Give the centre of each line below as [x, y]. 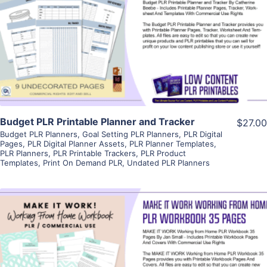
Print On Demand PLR [83, 163]
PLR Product [163, 153]
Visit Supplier [133, 50]
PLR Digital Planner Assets [76, 144]
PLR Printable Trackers [94, 153]
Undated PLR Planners [168, 163]
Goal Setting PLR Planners [131, 134]
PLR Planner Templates [172, 144]
